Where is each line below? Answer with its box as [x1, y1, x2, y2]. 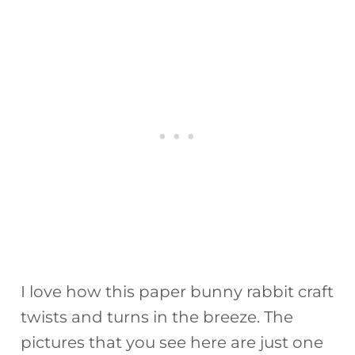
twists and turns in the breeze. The [21, 307, 294, 326]
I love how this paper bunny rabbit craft [21, 281, 334, 301]
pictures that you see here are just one [21, 332, 324, 352]
